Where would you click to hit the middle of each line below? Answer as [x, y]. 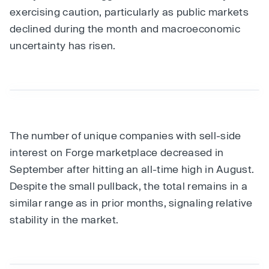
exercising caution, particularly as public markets [129, 11]
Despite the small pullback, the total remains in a [128, 186]
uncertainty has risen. [63, 45]
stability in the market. [64, 219]
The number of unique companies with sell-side [125, 135]
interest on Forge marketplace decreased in [117, 152]
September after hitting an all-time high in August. [132, 169]
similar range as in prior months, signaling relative [131, 202]
